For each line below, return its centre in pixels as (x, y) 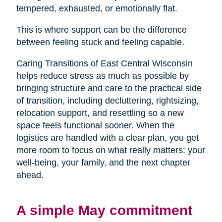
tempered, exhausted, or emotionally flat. (97, 9)
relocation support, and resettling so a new (100, 113)
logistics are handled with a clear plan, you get (107, 138)
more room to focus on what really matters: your (111, 150)
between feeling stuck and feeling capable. (100, 42)
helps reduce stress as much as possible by (102, 76)
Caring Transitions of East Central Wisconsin (104, 64)
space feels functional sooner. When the (95, 126)
